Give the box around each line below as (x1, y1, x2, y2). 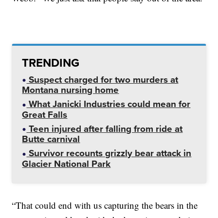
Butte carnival (22, 132, 80, 146)
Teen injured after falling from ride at (26, 121, 183, 136)
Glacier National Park (22, 156, 111, 171)
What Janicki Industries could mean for (26, 97, 191, 111)
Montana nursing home (22, 83, 119, 97)
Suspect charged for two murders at (26, 72, 179, 87)
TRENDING (22, 54, 80, 71)
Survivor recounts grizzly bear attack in (26, 146, 192, 161)
